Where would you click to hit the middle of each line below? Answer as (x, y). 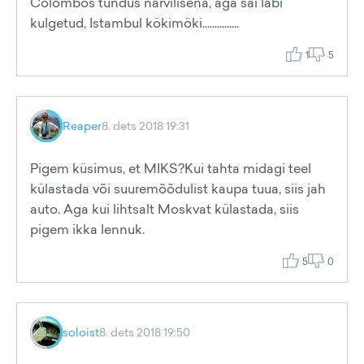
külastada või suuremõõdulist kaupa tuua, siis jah (178, 188)
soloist (81, 332)
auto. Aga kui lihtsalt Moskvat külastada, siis (165, 209)
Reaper (82, 126)
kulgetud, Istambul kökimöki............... (134, 23)
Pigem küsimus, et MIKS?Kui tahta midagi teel (171, 168)
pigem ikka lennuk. (87, 229)
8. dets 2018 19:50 (145, 332)
